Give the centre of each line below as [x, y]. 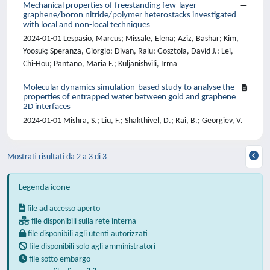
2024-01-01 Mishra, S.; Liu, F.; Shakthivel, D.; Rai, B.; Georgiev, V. [133, 121]
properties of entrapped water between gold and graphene [129, 97]
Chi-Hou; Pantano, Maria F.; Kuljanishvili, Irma [100, 64]
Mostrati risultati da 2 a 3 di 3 [57, 157]
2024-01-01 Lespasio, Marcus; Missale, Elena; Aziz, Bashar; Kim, [131, 39]
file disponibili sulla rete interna [83, 221]
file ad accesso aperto [63, 209]
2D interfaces [47, 107]
